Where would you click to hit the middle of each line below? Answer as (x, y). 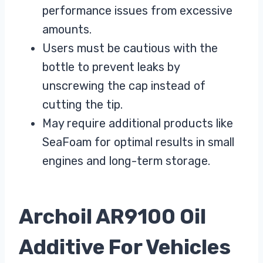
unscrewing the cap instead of (124, 86)
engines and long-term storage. (126, 161)
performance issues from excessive (137, 11)
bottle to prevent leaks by (111, 67)
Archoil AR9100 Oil (112, 216)
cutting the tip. (82, 105)
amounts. (67, 30)
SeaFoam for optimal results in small (138, 142)
